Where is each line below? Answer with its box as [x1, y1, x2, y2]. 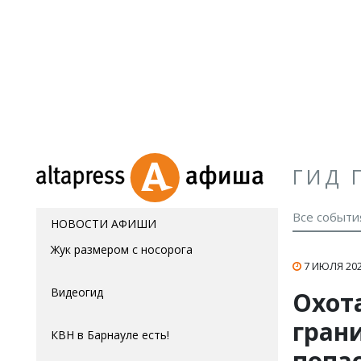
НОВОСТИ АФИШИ [51, 216, 156, 231]
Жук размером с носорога [51, 242, 193, 257]
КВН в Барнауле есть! [51, 327, 169, 342]
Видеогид [51, 284, 103, 300]
